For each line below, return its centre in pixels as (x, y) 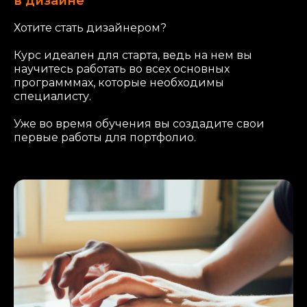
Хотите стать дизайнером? (90, 27)
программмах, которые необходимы (119, 82)
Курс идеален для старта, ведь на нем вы (133, 55)
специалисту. (52, 96)
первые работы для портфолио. (105, 137)
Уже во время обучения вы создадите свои (139, 123)
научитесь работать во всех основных (122, 69)
